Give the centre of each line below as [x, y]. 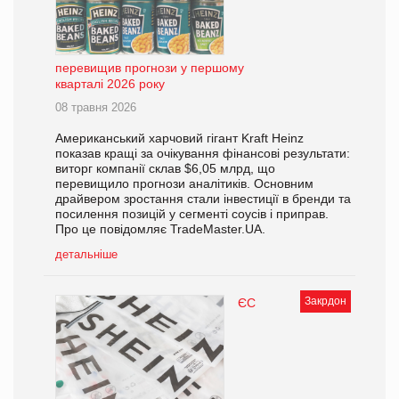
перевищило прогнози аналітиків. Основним [184, 184]
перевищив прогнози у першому [150, 68]
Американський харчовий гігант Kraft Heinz [179, 138]
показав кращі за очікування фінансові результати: [203, 154]
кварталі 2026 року [110, 84]
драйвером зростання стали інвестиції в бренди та [203, 199]
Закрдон [326, 301]
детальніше [86, 255]
